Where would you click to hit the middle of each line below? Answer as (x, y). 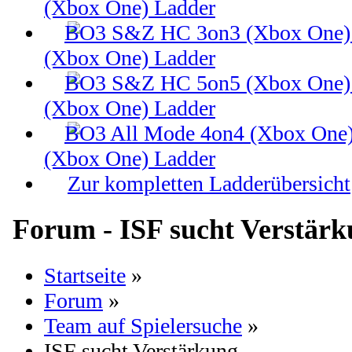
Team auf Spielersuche (143, 325)
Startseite (85, 275)
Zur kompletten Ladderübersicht (209, 183)
